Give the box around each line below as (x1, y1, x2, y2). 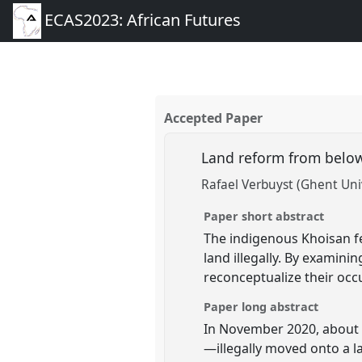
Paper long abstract (204, 298, 319, 314)
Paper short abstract (204, 208, 325, 224)
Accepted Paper (164, 109, 263, 128)
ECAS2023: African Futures (44, 9, 242, 32)
